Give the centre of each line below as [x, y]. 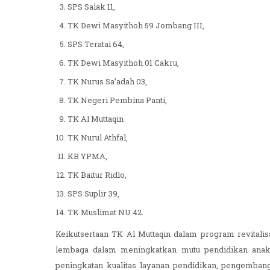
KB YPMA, [88, 157]
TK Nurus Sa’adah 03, [108, 82]
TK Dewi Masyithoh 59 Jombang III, [137, 26]
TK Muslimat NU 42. [105, 213]
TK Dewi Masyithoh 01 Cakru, [124, 64]
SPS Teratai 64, [97, 45]
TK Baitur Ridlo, [98, 176]
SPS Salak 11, [92, 8]
